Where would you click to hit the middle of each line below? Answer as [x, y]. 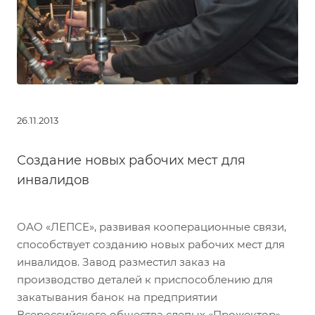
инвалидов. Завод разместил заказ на [121, 262]
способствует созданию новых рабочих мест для [151, 244]
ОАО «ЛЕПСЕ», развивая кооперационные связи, [152, 226]
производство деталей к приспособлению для [145, 279]
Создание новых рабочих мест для [131, 160]
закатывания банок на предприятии [117, 297]
